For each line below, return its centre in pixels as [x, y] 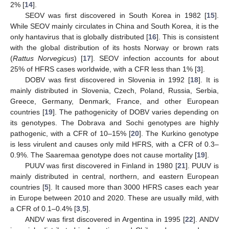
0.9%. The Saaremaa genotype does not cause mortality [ [104, 155]
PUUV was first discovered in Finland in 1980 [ [101, 165]
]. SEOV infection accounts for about [155, 58]
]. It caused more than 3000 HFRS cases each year [134, 187]
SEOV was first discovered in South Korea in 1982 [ [116, 15]
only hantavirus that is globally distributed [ [79, 37]
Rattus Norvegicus [44, 58]
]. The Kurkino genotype [179, 133]
